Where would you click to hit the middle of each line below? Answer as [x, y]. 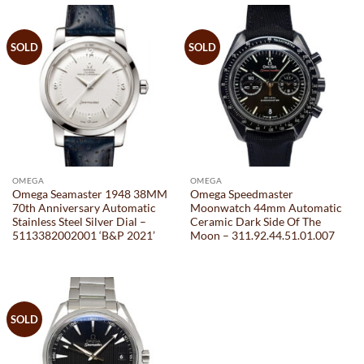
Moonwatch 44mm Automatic [266, 208]
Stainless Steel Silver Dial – [79, 221]
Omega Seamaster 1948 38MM [89, 194]
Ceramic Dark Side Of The [255, 221]
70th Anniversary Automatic [84, 208]
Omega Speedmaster [241, 194]
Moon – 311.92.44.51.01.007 [262, 235]
